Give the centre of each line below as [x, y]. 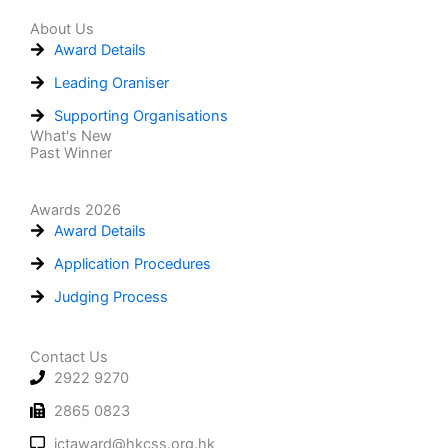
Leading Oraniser [111, 82]
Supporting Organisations [140, 115]
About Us [62, 28]
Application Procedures [132, 263]
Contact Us [69, 356]
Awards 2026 [75, 209]
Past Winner [71, 152]
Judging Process [110, 296]
